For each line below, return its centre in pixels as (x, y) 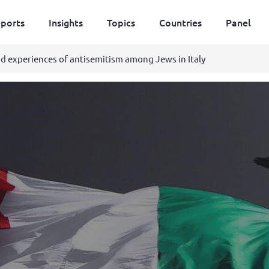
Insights (65, 22)
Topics (121, 22)
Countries (180, 22)
